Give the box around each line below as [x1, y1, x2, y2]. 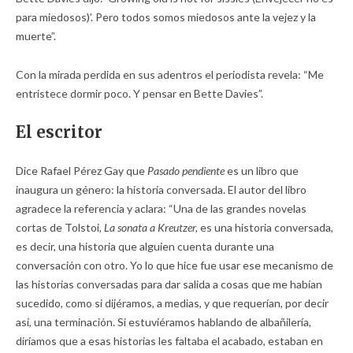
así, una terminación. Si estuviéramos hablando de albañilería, [16, 314, 311, 329]
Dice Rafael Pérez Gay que [16, 163, 147, 177]
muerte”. [16, 28, 56, 43]
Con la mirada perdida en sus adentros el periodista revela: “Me [16, 67, 324, 81]
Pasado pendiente [147, 163, 225, 177]
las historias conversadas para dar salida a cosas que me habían [16, 277, 322, 291]
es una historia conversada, [198, 220, 333, 234]
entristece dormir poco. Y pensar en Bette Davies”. [16, 86, 263, 100]
